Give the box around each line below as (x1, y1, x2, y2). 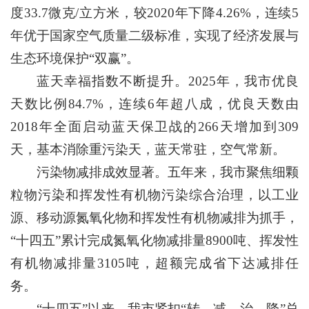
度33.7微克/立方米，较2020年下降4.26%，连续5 (10, 6, 299, 20)
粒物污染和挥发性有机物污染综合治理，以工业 (10, 188, 299, 202)
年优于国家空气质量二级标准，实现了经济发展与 (10, 28, 299, 43)
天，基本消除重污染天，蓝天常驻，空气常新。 (10, 142, 286, 157)
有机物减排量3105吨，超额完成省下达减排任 (10, 256, 299, 270)
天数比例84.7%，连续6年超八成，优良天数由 (10, 97, 299, 111)
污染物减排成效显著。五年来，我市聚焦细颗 (37, 165, 299, 179)
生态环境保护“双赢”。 (10, 51, 139, 66)
